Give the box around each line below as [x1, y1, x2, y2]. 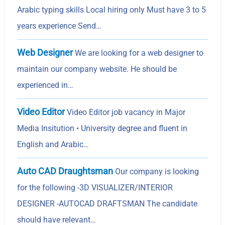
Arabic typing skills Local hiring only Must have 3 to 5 [17, 5, 206, 15]
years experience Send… [17, 21, 102, 31]
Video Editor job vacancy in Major [65, 107, 186, 117]
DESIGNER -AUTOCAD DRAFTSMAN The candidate [17, 198, 198, 208]
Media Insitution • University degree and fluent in [17, 123, 188, 133]
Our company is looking [113, 166, 199, 176]
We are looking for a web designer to [73, 48, 204, 58]
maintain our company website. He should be [17, 64, 177, 74]
